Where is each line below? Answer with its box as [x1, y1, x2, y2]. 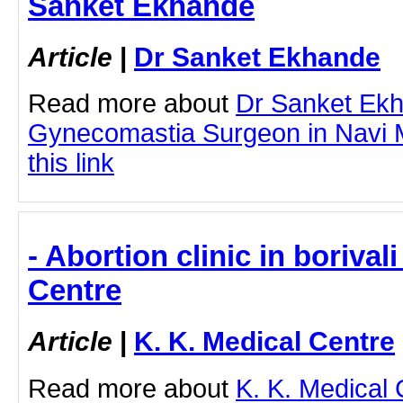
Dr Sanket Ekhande [134, 40, 381, 72]
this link [28, 148, 114, 178]
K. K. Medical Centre [134, 326, 395, 357]
